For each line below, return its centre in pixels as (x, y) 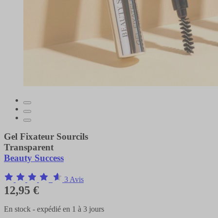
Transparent (29, 147)
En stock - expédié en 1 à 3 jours (54, 209)
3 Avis (74, 180)
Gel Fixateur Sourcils (46, 136)
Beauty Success (34, 158)
